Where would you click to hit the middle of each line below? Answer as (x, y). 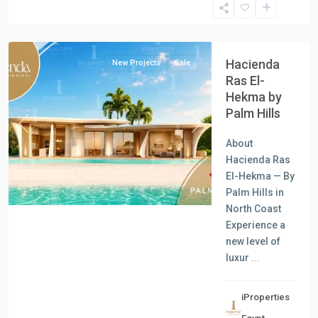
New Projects (136, 63)
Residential (49, 311)
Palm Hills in (255, 192)
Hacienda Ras (258, 160)
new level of (253, 241)
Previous (43, 130)
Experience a (256, 225)
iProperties (265, 297)
